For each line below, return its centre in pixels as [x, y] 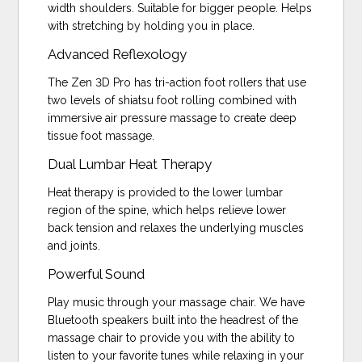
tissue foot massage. [101, 135]
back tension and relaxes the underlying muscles [176, 227]
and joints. [74, 245]
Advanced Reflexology [118, 54]
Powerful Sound [97, 274]
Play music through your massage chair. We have [177, 302]
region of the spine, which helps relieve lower [167, 210]
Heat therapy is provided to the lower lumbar [166, 192]
